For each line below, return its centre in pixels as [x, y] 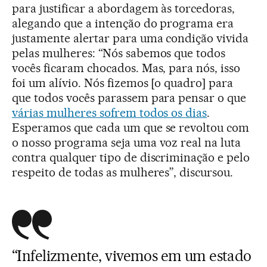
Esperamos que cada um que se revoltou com [131, 127]
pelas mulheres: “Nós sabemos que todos [119, 53]
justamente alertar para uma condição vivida [131, 38]
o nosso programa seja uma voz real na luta [127, 142]
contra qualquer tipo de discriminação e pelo [131, 157]
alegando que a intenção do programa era [123, 23]
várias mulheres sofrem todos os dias [110, 112]
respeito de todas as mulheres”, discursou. [123, 172]
